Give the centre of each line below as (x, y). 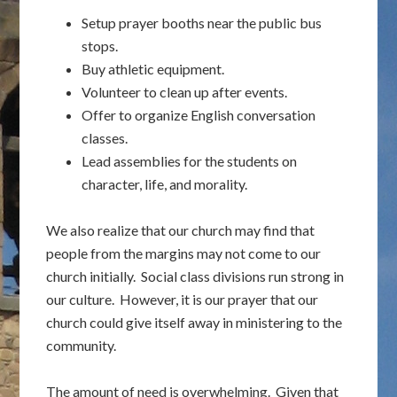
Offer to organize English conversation (199, 115)
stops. (100, 46)
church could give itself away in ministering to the (195, 322)
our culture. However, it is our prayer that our (183, 299)
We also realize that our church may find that (181, 230)
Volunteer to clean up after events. (185, 92)
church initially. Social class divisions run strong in (195, 276)
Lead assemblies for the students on (190, 161)
